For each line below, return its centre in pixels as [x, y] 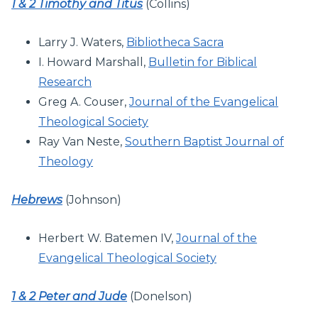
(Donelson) [160, 296]
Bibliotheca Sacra [175, 42]
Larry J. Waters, [83, 42]
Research [65, 82]
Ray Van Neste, [82, 141]
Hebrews [37, 199]
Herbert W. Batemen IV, [108, 238]
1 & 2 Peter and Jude [69, 296]
